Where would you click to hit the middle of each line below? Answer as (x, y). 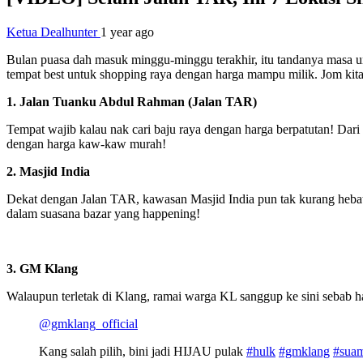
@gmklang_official (88, 323)
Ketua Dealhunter (53, 32)
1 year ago (127, 32)
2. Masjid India (48, 171)
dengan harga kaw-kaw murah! (86, 143)
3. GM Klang (42, 268)
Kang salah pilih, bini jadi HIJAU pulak (143, 351)
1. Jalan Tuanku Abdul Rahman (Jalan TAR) (132, 101)
